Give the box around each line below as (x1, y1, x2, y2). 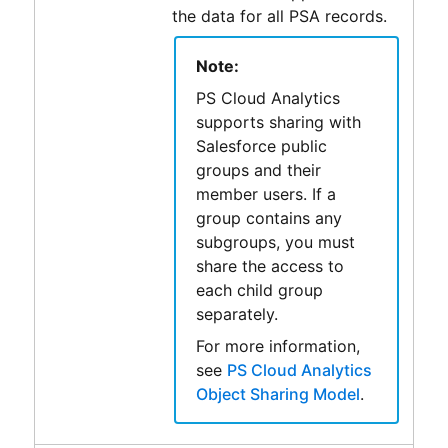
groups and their (195, 159, 321, 180)
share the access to (195, 255, 344, 276)
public (275, 135, 327, 156)
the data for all (171, 5, 289, 26)
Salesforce (195, 135, 276, 156)
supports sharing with (195, 111, 361, 132)
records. (319, 5, 387, 26)
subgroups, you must (195, 231, 355, 252)
